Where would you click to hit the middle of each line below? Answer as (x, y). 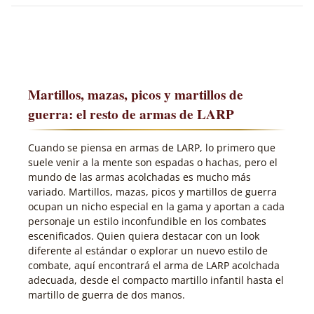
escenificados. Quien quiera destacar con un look (144, 235)
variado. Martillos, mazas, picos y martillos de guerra (152, 191)
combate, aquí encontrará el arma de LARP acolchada (154, 265)
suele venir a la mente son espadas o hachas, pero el (153, 162)
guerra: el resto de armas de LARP (131, 115)
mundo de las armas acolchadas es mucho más (139, 177)
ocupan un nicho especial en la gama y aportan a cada (156, 206)
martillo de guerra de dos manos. (107, 294)
